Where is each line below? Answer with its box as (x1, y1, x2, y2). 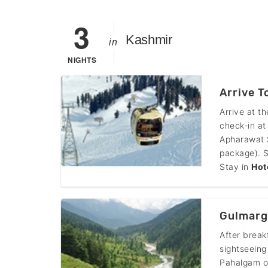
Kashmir (126, 32, 172, 47)
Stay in (220, 161, 251, 172)
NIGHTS (68, 54, 96, 65)
